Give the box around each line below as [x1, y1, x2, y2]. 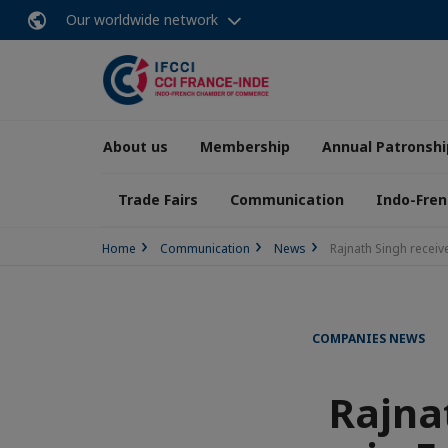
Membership [200, 137, 290, 156]
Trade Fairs [118, 190, 198, 209]
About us [103, 137, 168, 156]
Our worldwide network [66, 10, 218, 29]
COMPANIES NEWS [312, 330, 425, 347]
